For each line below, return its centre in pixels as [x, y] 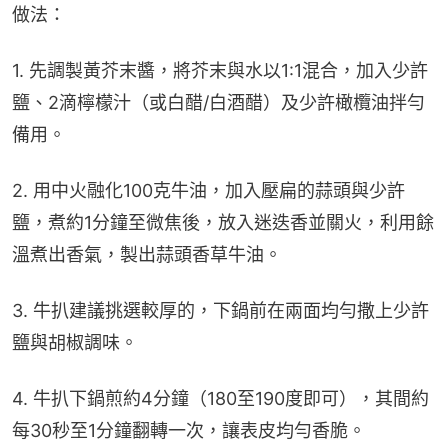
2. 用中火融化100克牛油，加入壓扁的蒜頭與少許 [208, 191]
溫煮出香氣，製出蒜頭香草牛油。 [147, 255]
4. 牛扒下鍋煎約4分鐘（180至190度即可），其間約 [220, 399]
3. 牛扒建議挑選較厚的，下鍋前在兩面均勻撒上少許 [220, 311]
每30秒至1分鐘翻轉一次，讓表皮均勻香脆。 [189, 431]
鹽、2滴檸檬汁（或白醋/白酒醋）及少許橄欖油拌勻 [218, 103]
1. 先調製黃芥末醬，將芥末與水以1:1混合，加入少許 [220, 71]
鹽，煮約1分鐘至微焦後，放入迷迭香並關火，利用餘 [223, 223]
